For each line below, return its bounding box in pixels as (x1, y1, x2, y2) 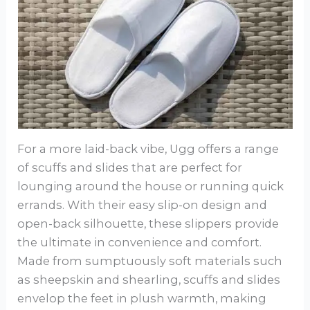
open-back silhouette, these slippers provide (17, 217, 280, 231)
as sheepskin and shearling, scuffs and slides (17, 273, 281, 287)
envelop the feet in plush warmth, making (17, 291, 267, 306)
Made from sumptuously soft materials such (17, 254, 283, 268)
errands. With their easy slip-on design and (17, 198, 268, 212)
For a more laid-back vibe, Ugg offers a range (17, 142, 280, 156)
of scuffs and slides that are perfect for (17, 161, 243, 175)
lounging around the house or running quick (17, 179, 284, 194)
